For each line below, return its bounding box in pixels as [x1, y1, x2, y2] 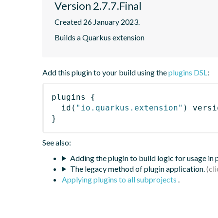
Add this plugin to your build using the [42, 67, 168, 77]
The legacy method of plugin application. [70, 163, 205, 173]
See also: [42, 137, 71, 147]
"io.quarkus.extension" [76, 103, 183, 112]
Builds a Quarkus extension [54, 32, 145, 42]
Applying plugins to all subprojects [62, 174, 178, 184]
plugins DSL [168, 67, 207, 77]
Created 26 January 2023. [54, 17, 140, 26]
